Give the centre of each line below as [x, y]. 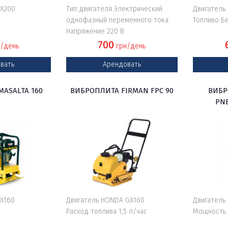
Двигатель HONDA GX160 [105, 200]
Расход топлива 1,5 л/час [106, 211]
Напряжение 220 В [95, 31]
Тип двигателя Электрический [114, 9]
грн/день [130, 46]
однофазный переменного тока [117, 20]
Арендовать [122, 64]
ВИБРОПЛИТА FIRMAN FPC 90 [122, 91]
